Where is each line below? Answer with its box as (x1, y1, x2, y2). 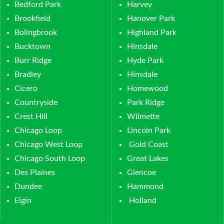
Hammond (127, 182, 163, 190)
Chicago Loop (14, 126, 62, 134)
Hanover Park (127, 14, 175, 22)
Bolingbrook (14, 28, 57, 36)
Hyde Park (127, 56, 163, 64)
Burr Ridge (14, 56, 51, 64)
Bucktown (14, 42, 50, 50)
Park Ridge (127, 98, 164, 106)
